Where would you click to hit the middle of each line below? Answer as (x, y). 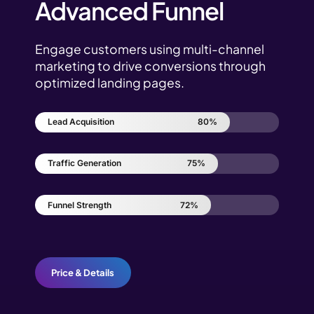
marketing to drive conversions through (150, 66)
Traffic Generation (84, 163)
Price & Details (83, 272)
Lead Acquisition (81, 122)
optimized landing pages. (110, 82)
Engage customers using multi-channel (150, 49)
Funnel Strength (80, 205)
